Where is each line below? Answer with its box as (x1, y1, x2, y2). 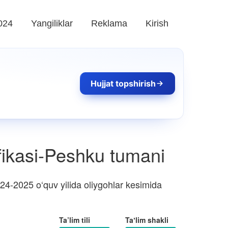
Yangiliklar (31, 18, 73, 28)
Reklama (91, 18, 127, 28)
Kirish (146, 18, 168, 28)
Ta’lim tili (59, 215, 90, 225)
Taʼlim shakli (125, 215, 168, 225)
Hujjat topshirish (91, 78, 156, 89)
